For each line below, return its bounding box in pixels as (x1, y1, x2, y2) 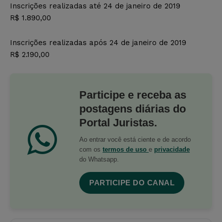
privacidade (154, 146, 190, 154)
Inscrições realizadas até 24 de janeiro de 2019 (10, 1, 180, 11)
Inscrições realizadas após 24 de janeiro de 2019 (10, 38, 186, 48)
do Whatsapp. (79, 156, 119, 164)
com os (79, 146, 103, 154)
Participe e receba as (79, 89, 186, 102)
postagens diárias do (79, 103, 186, 115)
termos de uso (103, 146, 149, 154)
